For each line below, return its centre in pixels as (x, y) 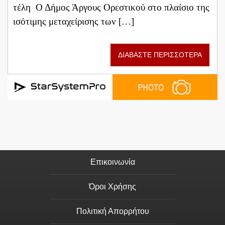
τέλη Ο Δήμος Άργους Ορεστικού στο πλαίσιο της (111, 8)
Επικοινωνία (113, 162)
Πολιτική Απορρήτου (113, 211)
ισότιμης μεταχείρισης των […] (74, 22)
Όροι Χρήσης (113, 187)
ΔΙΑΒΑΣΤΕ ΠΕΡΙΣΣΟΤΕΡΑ (160, 55)
